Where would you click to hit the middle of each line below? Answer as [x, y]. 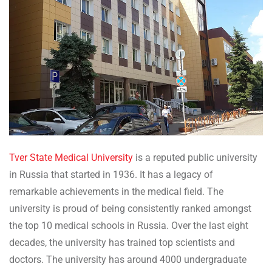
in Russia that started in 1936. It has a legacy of [111, 174]
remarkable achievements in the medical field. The [116, 191]
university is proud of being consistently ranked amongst [130, 208]
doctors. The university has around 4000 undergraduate [128, 259]
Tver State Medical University [71, 157]
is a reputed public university [195, 157]
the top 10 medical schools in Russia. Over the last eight [129, 225]
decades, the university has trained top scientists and [122, 242]
